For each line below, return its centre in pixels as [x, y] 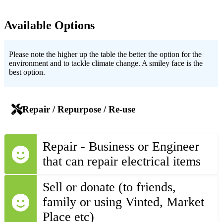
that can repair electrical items [122, 162]
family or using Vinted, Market [123, 202]
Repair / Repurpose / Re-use [79, 109]
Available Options [49, 25]
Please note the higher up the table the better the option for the [105, 54]
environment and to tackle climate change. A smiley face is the [106, 63]
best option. [27, 72]
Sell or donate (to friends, [109, 187]
